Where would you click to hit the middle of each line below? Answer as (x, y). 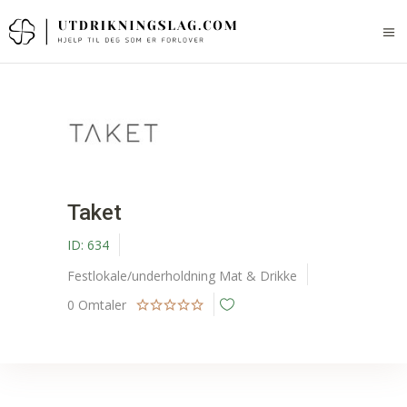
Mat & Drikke (258, 276)
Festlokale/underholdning (141, 276)
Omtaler (104, 305)
